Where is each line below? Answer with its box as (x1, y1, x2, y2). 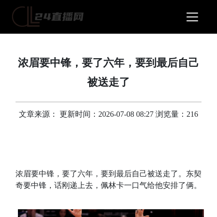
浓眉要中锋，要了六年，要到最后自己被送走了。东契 (15, 170, 201, 178)
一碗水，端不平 (15, 128, 97, 141)
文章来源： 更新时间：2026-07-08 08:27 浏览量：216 (19, 110, 198, 118)
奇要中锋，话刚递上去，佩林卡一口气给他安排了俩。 (15, 181, 201, 189)
